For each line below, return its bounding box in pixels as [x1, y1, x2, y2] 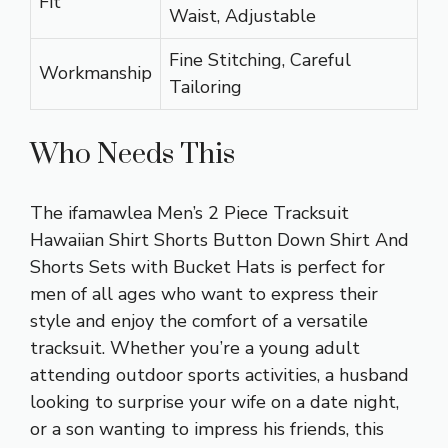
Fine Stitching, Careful [169, 47, 351, 72]
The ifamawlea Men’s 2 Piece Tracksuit [30, 200, 349, 225]
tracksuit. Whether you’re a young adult [30, 335, 360, 360]
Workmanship [39, 60, 152, 85]
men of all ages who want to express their [30, 281, 378, 306]
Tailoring [169, 74, 242, 99]
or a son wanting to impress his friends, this [30, 416, 384, 441]
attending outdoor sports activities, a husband [30, 362, 409, 387]
